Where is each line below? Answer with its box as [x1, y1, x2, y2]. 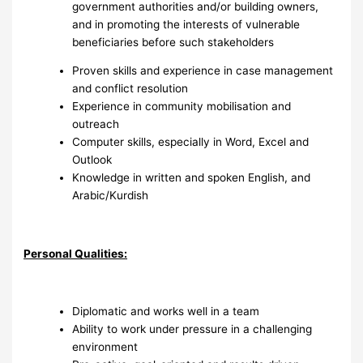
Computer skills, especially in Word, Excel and [72, 135, 310, 149]
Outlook [72, 153, 113, 167]
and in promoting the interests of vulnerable [72, 17, 301, 31]
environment [72, 340, 139, 354]
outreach [72, 117, 120, 131]
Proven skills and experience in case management [72, 64, 334, 78]
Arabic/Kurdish [72, 189, 149, 203]
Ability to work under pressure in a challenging [72, 322, 313, 336]
